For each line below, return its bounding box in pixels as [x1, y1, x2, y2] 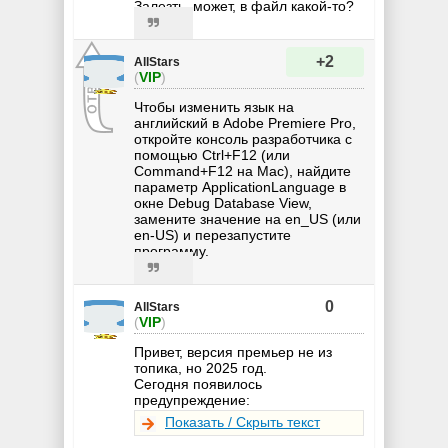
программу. [134, 243, 209, 260]
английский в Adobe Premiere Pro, [134, 115, 356, 132]
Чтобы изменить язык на [134, 99, 294, 116]
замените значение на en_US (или [134, 211, 361, 228]
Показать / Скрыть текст [165, 414, 320, 431]
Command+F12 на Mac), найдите [134, 163, 351, 180]
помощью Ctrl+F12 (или [134, 147, 290, 164]
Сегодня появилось [134, 376, 262, 393]
